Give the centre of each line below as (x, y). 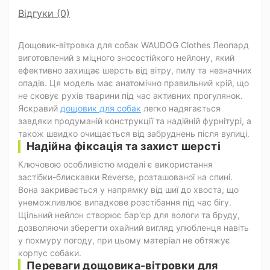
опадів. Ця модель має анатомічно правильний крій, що (133, 83)
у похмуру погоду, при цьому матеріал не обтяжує (124, 240)
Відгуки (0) (44, 13)
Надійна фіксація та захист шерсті (124, 146)
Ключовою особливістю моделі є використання (115, 165)
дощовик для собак (101, 108)
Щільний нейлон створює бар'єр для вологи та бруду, (129, 215)
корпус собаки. (50, 253)
